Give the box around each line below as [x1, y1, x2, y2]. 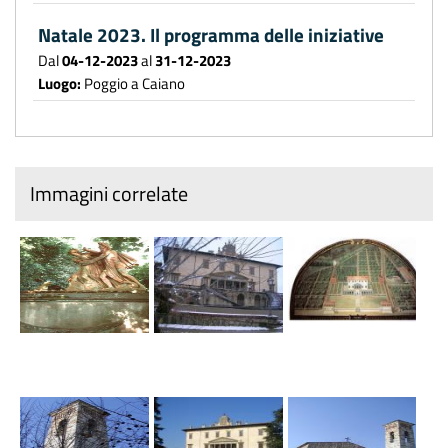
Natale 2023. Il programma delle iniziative [38, 20, 384, 49]
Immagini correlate [30, 177, 188, 209]
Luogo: [38, 70, 84, 95]
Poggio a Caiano [84, 70, 185, 95]
